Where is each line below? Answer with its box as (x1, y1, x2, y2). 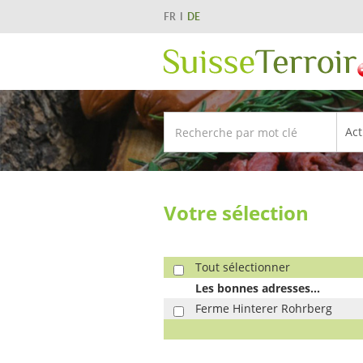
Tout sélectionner (195, 259, 290, 275)
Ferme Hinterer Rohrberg (195, 301, 332, 316)
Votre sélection (164, 199, 309, 226)
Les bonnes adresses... (195, 280, 320, 296)
